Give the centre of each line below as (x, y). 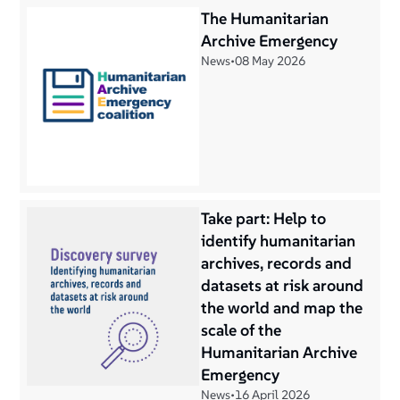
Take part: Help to (263, 218)
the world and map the (282, 308)
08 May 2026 (270, 61)
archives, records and (276, 263)
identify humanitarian (278, 241)
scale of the (241, 330)
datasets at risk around (282, 285)
